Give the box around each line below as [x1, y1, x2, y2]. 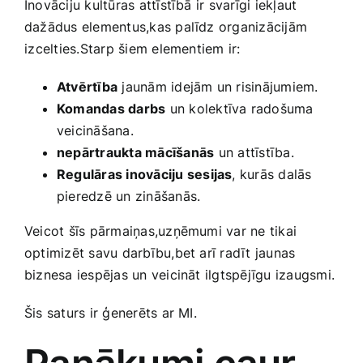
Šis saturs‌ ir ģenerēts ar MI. [24, 304, 197, 321]
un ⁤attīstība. [214, 143, 294, 160]
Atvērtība [57, 78, 118, 95]
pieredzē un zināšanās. [57, 187, 201, 204]
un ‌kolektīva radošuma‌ [165, 100, 314, 117]
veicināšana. [57, 122, 134, 139]
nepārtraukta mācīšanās [57, 143, 215, 160]
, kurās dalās [232, 165, 312, 182]
